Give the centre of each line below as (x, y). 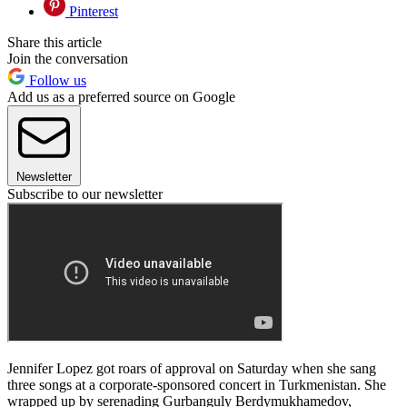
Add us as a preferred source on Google (121, 97)
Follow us (56, 81)
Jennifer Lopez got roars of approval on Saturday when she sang (192, 369)
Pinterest (92, 12)
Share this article (55, 43)
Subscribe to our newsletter (85, 194)
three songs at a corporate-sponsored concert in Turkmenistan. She (197, 385)
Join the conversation (68, 59)
